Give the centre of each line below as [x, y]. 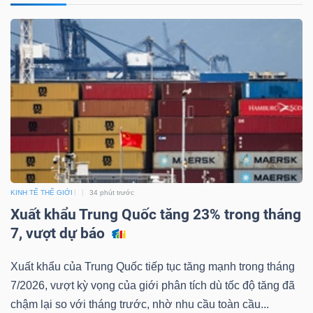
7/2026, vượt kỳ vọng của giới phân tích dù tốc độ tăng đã [153, 285]
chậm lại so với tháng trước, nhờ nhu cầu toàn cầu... [140, 304]
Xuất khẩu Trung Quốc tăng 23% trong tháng [156, 214]
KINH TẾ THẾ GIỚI [42, 192]
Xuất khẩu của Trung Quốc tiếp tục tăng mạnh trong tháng [153, 266]
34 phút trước [112, 192]
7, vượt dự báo [59, 233]
